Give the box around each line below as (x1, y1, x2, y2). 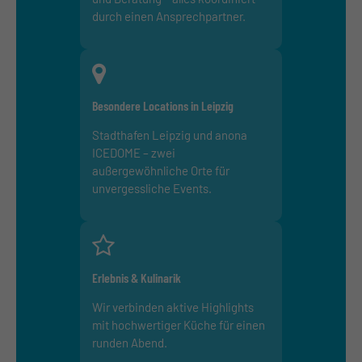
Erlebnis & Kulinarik (92, 269, 181, 285)
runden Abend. (92, 335, 167, 350)
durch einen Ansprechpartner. (92, 8, 246, 23)
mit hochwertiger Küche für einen (92, 317, 265, 332)
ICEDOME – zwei (92, 145, 175, 160)
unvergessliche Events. (92, 180, 212, 196)
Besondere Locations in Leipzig (92, 97, 234, 113)
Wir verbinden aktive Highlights (92, 299, 254, 314)
